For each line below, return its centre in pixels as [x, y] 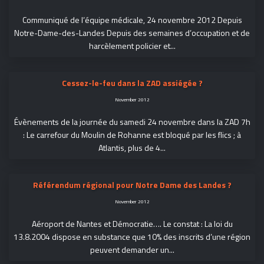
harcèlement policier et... [132, 45]
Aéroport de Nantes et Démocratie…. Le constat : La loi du [132, 223]
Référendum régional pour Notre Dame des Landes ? [132, 184]
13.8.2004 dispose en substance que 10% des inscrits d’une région [132, 236]
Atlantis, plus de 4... [132, 147]
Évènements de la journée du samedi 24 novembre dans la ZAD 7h [132, 121]
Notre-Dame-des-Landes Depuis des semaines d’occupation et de [132, 32]
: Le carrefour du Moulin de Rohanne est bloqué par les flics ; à [132, 134]
